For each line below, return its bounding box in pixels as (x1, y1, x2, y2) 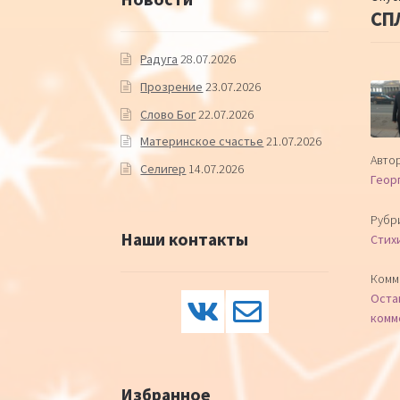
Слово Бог (140, 105, 196, 122)
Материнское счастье (140, 133, 264, 150)
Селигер (140, 160, 187, 177)
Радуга (140, 51, 179, 68)
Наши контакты (120, 227, 248, 250)
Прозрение (140, 79, 204, 95)
